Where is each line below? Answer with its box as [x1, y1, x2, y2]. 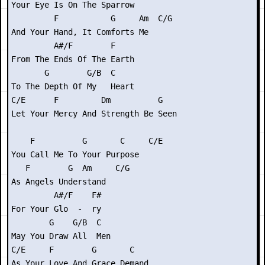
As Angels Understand [11, 177, 106, 186]
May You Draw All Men [11, 231, 111, 241]
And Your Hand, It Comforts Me [11, 27, 148, 37]
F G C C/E [11, 136, 163, 146]
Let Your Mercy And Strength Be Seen [11, 109, 177, 118]
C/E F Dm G [11, 95, 163, 105]
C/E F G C [11, 245, 134, 254]
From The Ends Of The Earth [11, 54, 134, 64]
